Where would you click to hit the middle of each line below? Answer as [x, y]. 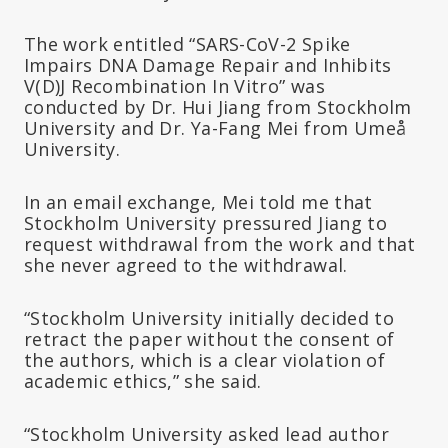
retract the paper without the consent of [209, 338]
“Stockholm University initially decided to [209, 317]
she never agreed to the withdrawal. [186, 264]
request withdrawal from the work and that [220, 243]
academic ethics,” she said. [143, 380]
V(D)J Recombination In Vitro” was [174, 85]
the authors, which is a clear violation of [205, 359]
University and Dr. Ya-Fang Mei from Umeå [215, 127]
